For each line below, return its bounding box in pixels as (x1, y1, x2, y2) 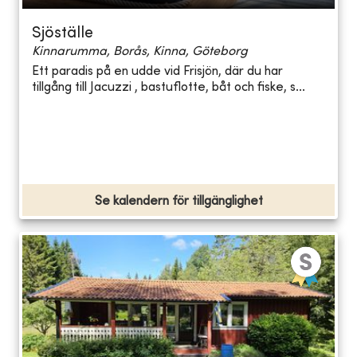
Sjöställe (32, 25, 93, 41)
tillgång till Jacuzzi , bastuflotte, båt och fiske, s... (32, 81, 305, 95)
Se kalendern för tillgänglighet (94, 194, 263, 208)
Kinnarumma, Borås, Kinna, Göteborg (32, 45, 248, 58)
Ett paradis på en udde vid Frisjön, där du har (32, 65, 283, 79)
